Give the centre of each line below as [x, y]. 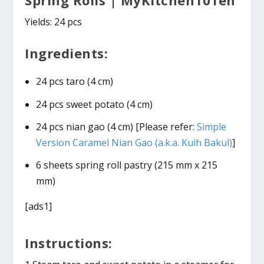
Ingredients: [67, 53]
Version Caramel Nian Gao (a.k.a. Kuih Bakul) [134, 142]
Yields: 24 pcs [54, 22]
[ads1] [39, 206]
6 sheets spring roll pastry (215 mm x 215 [126, 165]
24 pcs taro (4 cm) [74, 82]
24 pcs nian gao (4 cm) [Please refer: [116, 126]
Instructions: [69, 242]
